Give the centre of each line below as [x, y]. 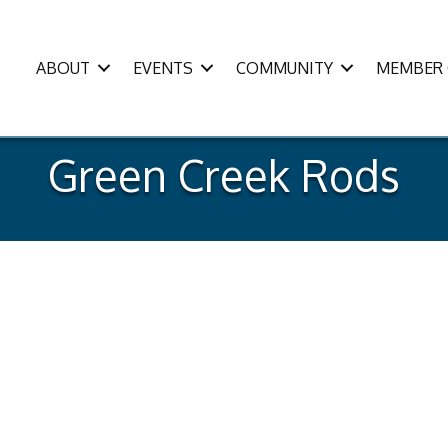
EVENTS [163, 67]
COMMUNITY [285, 67]
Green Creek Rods [224, 175]
